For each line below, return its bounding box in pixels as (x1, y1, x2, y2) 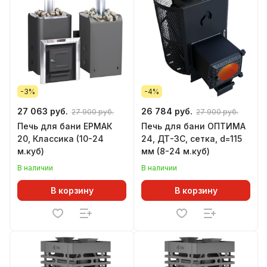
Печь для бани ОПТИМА (141, 121, 246, 131)
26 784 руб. (141, 106, 193, 116)
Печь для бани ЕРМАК (17, 121, 112, 131)
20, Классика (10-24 (17, 133, 104, 144)
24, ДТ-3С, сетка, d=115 (141, 133, 242, 144)
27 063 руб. (17, 106, 68, 116)
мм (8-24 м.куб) (141, 146, 210, 156)
